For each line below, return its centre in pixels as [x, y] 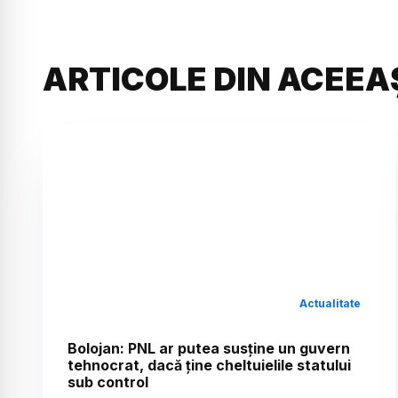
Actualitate [330, 304]
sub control [108, 382]
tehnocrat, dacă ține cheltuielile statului [209, 366]
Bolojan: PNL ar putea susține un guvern [209, 349]
